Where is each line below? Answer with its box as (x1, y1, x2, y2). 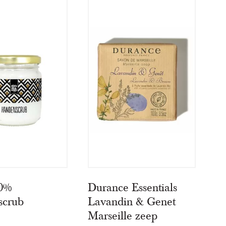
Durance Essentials (88, 181, 178, 195)
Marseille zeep (88, 209, 158, 223)
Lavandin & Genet (88, 195, 176, 209)
